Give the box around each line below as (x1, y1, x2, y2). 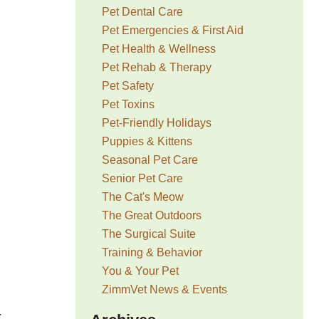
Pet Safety (102, 79, 155, 92)
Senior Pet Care (102, 172, 184, 184)
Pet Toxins (102, 98, 155, 110)
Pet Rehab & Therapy (102, 61, 212, 73)
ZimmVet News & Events (102, 283, 228, 296)
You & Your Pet (102, 264, 179, 277)
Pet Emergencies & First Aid (102, 23, 244, 36)
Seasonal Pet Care (102, 153, 199, 166)
